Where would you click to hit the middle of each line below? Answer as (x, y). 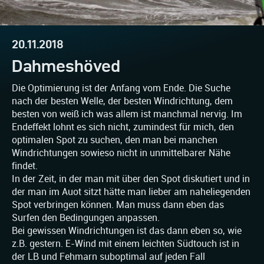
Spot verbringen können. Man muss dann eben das (118, 205)
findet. (25, 166)
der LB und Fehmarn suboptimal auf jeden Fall (108, 257)
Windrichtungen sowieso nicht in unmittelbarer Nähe (121, 153)
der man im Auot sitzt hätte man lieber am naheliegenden (131, 192)
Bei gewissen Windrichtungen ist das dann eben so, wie (127, 231)
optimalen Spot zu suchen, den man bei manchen (115, 140)
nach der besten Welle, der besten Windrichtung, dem (122, 101)
